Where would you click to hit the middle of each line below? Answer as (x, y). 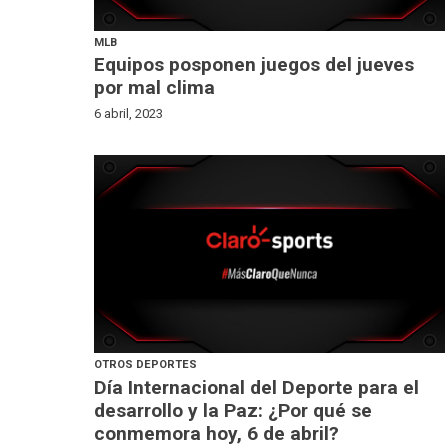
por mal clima (155, 88)
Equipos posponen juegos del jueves (254, 65)
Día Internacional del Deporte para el (257, 387)
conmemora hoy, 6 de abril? (217, 433)
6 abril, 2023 (129, 114)
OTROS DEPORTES (146, 364)
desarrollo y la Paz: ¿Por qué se (233, 410)
